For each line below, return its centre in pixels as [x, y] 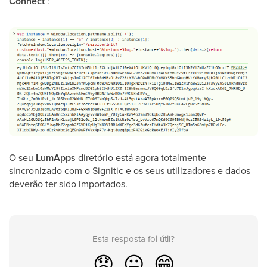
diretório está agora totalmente [142, 157]
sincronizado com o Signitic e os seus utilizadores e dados [130, 170]
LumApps [57, 157]
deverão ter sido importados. [68, 183]
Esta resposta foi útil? [133, 238]
